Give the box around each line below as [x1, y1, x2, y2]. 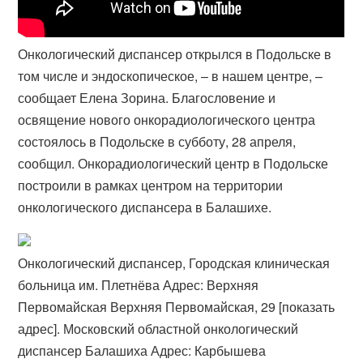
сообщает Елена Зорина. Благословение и [18, 88, 276, 107]
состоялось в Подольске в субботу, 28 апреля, [18, 132, 297, 151]
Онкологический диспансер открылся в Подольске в [18, 45, 332, 63]
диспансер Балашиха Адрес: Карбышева [18, 341, 267, 360]
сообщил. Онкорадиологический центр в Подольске [18, 154, 329, 173]
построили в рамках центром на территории [18, 176, 284, 194]
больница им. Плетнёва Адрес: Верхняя [18, 275, 259, 294]
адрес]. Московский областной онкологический [18, 319, 299, 338]
